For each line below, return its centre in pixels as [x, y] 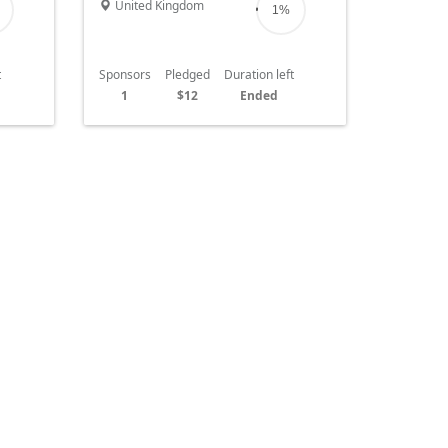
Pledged [187, 74]
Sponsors [124, 74]
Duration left [258, 74]
